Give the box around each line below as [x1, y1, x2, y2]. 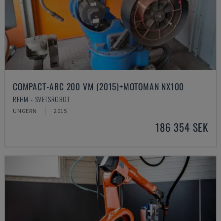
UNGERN [13, 107, 37, 114]
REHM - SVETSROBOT [13, 94, 70, 104]
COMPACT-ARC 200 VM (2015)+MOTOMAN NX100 [13, 80, 184, 93]
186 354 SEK [155, 119, 208, 135]
